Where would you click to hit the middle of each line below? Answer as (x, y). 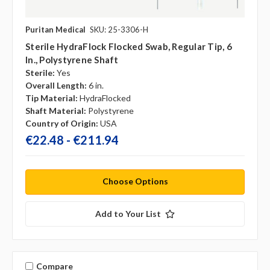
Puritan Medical (55, 30)
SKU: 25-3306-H (119, 30)
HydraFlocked (105, 98)
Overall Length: (56, 86)
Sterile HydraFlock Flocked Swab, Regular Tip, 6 (129, 47)
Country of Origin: (62, 124)
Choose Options (135, 181)
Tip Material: (52, 98)
